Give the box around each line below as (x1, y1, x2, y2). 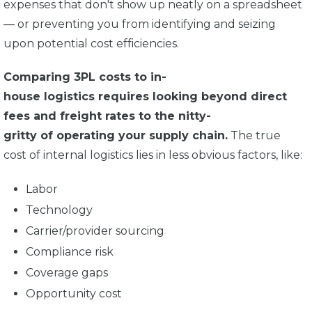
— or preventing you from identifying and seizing (3, 17, 276, 31)
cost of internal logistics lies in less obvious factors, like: (3, 148, 305, 162)
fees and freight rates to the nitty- (3, 109, 211, 123)
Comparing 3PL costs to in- (3, 70, 166, 84)
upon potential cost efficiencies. (3, 37, 182, 51)
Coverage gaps (26, 266, 108, 280)
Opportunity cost (26, 287, 125, 301)
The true (228, 129, 281, 143)
